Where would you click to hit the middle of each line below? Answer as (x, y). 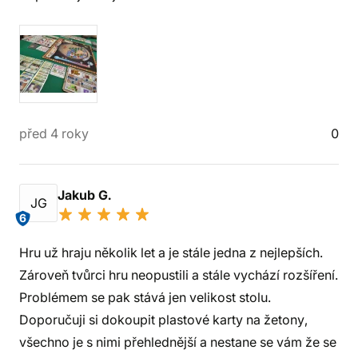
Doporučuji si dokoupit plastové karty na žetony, (163, 320)
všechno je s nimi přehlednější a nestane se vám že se (178, 342)
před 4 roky (54, 133)
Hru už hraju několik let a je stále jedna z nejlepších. (171, 253)
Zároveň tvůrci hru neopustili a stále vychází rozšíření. (179, 275)
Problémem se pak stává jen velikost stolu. (145, 297)
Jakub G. (86, 195)
